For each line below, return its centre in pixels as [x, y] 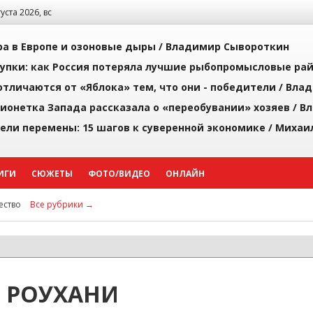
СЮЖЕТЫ [52, 174]
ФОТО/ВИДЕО [119, 174]
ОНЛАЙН [185, 174]
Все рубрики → [62, 204]
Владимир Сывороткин [227, 46]
